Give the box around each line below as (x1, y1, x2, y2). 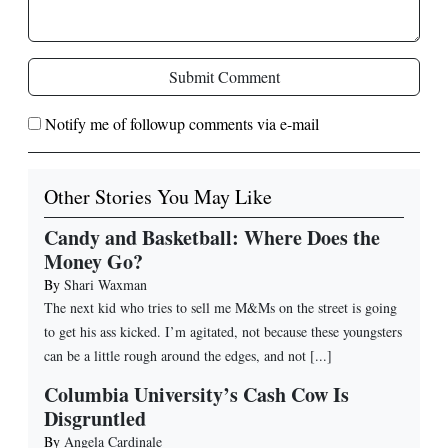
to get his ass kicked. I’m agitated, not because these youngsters (44, 321, 402, 341)
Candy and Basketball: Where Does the (44, 222, 380, 252)
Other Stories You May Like (44, 182, 272, 210)
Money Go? (44, 246, 143, 276)
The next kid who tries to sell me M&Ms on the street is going (44, 297, 397, 317)
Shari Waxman (64, 274, 147, 294)
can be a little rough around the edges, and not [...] (44, 345, 332, 365)
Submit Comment (168, 65, 280, 87)
